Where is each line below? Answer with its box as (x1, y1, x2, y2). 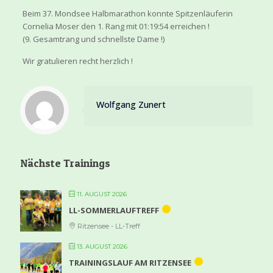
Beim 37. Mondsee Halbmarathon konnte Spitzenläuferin (22, 7, 233, 19)
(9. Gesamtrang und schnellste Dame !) (22, 33, 165, 44)
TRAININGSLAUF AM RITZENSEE (69, 257, 191, 268)
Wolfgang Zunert (96, 98, 166, 110)
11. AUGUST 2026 (75, 190, 127, 198)
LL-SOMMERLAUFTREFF (69, 204, 159, 216)
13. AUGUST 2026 (75, 242, 127, 250)
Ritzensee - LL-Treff (76, 221, 140, 230)
